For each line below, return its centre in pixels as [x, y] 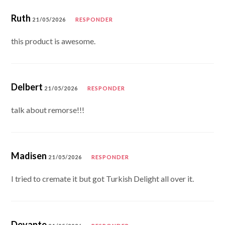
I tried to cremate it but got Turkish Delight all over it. [103, 178]
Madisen [29, 155]
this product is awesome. [53, 41]
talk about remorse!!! [48, 109]
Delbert [27, 87]
